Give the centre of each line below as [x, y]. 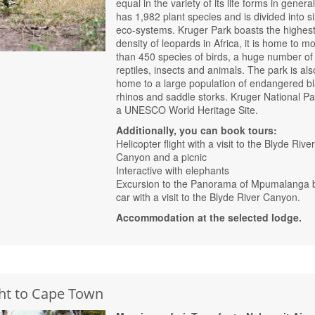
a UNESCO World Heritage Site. [187, 110]
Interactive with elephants [173, 171]
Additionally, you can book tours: [197, 130]
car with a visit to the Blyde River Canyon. [208, 197]
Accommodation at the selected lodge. [209, 218]
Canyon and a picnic [162, 157]
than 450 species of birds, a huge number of [215, 57]
